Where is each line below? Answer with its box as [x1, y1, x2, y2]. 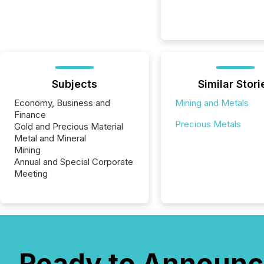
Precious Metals [174, 118, 241, 130]
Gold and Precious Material [14, 121, 123, 132]
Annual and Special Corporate [14, 156, 133, 167]
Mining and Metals [174, 97, 249, 108]
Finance [14, 109, 46, 120]
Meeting [14, 168, 48, 179]
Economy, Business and [14, 97, 110, 108]
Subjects [51, 78, 97, 90]
